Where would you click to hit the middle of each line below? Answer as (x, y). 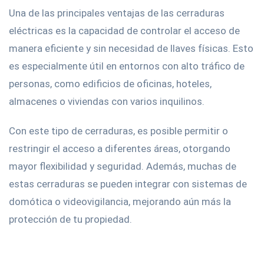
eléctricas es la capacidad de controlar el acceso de (124, 31)
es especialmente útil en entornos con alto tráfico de (127, 66)
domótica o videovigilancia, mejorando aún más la (120, 202)
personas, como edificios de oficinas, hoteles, (110, 84)
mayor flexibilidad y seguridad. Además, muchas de (123, 166)
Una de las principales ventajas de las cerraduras (117, 13)
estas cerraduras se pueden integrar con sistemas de (128, 184)
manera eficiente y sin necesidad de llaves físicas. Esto (131, 48)
